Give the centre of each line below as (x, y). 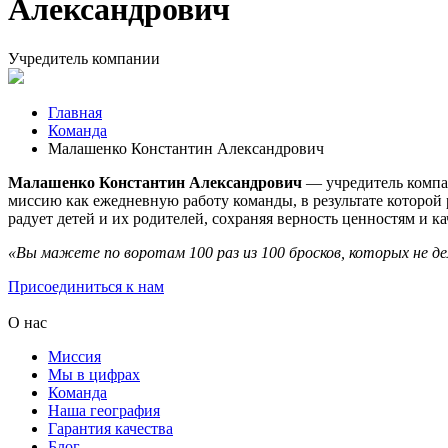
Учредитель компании (84, 58)
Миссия (74, 356)
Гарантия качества (110, 428)
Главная (75, 112)
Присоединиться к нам (86, 286)
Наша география (104, 410)
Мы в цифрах (94, 374)
